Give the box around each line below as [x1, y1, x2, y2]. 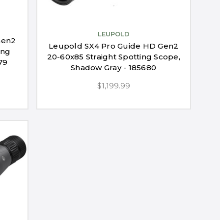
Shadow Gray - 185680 [71, 63, 157, 73]
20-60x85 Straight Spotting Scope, [47, 52, 180, 62]
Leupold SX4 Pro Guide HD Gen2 [49, 41, 179, 51]
